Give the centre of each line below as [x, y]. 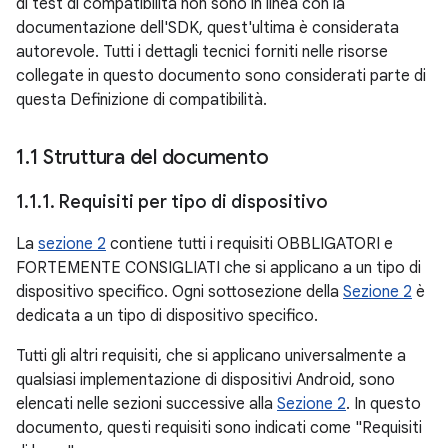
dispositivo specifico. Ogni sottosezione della [179, 292]
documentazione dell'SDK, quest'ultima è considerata [207, 28]
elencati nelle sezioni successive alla [146, 404]
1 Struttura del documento [151, 157]
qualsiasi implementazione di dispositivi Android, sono [205, 380]
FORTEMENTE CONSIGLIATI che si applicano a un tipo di [218, 268]
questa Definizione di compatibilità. [141, 100]
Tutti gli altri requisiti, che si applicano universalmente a [211, 356]
